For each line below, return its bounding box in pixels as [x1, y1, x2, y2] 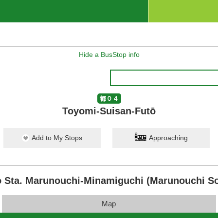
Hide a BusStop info [78, 51, 140, 58]
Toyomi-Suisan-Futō [62, 106, 156, 116]
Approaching [149, 134, 188, 142]
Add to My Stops [32, 134, 82, 142]
